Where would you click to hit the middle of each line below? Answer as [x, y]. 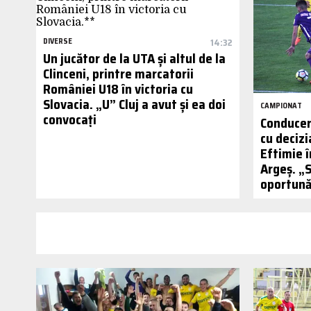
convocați [70, 120]
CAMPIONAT [281, 106]
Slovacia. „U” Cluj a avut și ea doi [134, 104]
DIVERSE [58, 42]
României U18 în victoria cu [118, 89]
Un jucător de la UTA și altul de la [134, 59]
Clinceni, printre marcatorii [118, 74]
